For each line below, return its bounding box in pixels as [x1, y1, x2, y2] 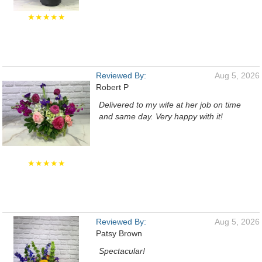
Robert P [96, 82, 129, 92]
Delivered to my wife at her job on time [99, 100, 241, 109]
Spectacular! [99, 246, 145, 256]
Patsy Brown [96, 229, 142, 238]
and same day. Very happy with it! [99, 112, 223, 121]
